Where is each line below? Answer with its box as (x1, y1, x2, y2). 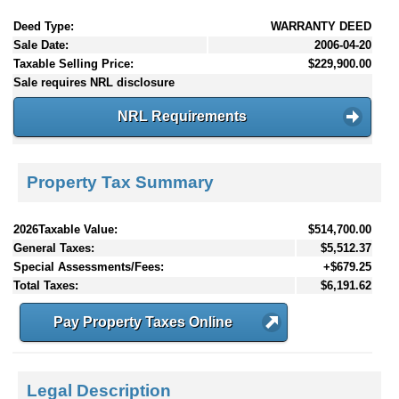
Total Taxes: (13, 278, 78, 292)
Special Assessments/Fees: (13, 259, 164, 273)
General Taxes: (13, 240, 94, 255)
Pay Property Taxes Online (53, 313, 232, 330)
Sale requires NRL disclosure (13, 76, 175, 90)
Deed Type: (13, 20, 74, 34)
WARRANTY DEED (271, 20, 371, 34)
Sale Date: (13, 38, 69, 53)
